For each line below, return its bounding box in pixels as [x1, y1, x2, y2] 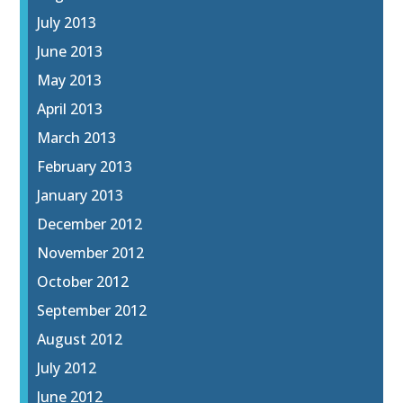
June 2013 [37, 41, 103, 62]
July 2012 [37, 358, 97, 379]
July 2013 [37, 13, 97, 33]
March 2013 [37, 128, 117, 148]
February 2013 [37, 157, 133, 177]
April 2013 [37, 99, 103, 120]
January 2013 [37, 185, 124, 206]
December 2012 [37, 214, 143, 235]
